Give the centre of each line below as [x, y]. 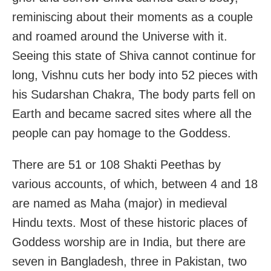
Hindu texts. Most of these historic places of [130, 222]
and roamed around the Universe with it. [120, 36]
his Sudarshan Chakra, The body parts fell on [134, 94]
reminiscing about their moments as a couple [132, 17]
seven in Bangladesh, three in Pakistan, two [129, 261]
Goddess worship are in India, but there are [129, 242]
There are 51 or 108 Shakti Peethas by [116, 164]
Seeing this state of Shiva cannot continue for [134, 55]
